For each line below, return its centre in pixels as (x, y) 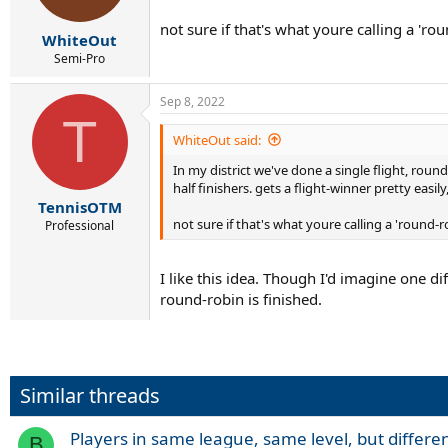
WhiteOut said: (217, 139)
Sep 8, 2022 (192, 101)
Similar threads (90, 395)
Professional (79, 225)
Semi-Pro (79, 58)
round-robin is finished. (241, 299)
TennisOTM (79, 207)
